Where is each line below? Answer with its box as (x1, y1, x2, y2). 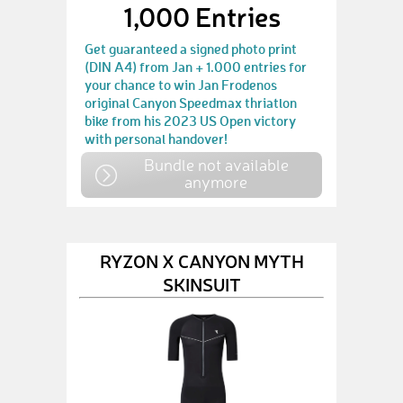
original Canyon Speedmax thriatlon (85, 94, 297, 112)
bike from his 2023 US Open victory (85, 112, 296, 130)
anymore (184, 172, 247, 193)
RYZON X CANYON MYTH (99, 248, 304, 273)
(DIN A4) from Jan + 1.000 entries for (85, 58, 307, 76)
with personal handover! (85, 130, 228, 148)
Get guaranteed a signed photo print (85, 40, 297, 58)
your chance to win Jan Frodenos (85, 76, 277, 94)
